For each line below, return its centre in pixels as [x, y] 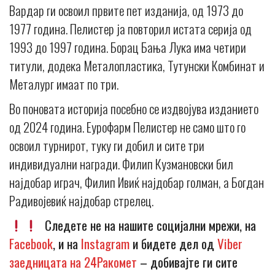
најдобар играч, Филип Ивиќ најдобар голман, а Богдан [137, 182]
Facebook [31, 243]
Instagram [105, 243]
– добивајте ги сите [187, 261]
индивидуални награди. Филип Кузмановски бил [121, 163]
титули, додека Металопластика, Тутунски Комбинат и [137, 65]
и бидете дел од [173, 243]
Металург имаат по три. [64, 83]
